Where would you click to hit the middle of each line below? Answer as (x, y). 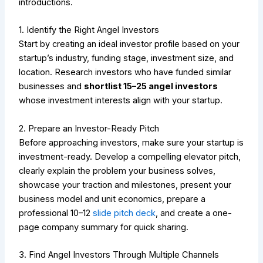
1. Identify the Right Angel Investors (89, 30)
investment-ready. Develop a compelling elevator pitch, (130, 156)
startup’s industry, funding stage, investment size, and (127, 58)
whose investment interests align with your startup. (121, 101)
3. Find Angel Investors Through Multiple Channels (119, 255)
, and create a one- (194, 213)
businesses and (52, 87)
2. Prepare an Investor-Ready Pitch (89, 128)
